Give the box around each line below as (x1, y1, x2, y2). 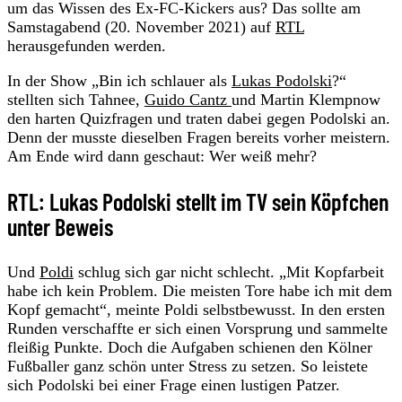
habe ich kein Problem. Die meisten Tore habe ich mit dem (7, 281, 392, 300)
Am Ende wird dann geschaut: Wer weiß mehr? (7, 146, 317, 165)
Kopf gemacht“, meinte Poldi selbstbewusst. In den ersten (7, 300, 385, 319)
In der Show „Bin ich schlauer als (7, 71, 232, 90)
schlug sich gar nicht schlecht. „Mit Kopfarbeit (74, 262, 384, 281)
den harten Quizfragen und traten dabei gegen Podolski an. (7, 109, 390, 127)
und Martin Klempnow (232, 90, 380, 109)
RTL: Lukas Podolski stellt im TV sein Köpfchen (7, 187, 389, 215)
